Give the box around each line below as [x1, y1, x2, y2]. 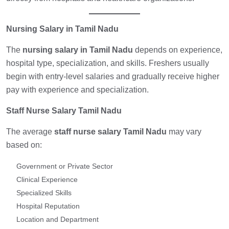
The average [6, 127, 54, 136]
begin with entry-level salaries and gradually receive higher [6, 72, 219, 81]
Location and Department [16, 215, 99, 224]
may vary [167, 127, 201, 136]
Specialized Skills [16, 189, 72, 197]
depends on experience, [133, 45, 222, 55]
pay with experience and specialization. [6, 85, 149, 95]
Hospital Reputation [16, 202, 80, 211]
